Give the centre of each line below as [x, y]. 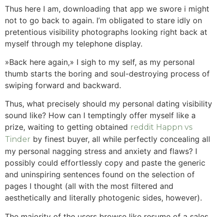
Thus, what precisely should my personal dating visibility [108, 104]
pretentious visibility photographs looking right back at [106, 32]
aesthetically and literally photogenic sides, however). [103, 198]
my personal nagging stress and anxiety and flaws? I [101, 151]
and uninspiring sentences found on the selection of [100, 175]
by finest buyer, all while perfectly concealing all [120, 139]
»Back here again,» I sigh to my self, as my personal [100, 62]
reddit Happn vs [161, 127]
